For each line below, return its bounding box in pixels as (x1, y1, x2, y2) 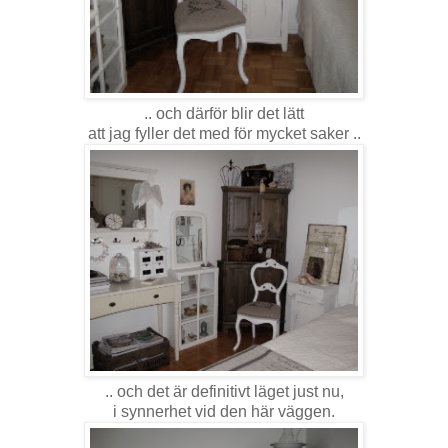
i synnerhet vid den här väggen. (113, 403, 335, 421)
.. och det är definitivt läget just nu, (104, 383, 344, 401)
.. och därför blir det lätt (144, 105, 304, 123)
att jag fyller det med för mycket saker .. (87, 125, 361, 143)
